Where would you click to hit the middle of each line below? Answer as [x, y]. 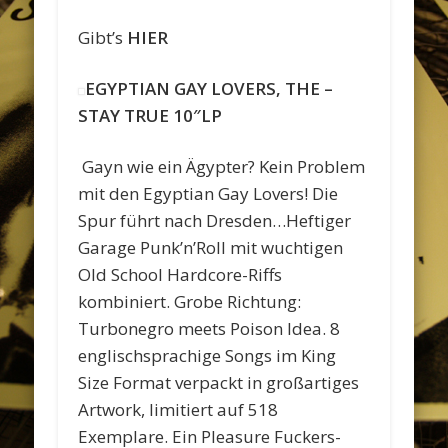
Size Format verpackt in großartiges [219, 382]
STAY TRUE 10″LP [150, 115]
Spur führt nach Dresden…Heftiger [215, 220]
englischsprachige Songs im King [207, 355]
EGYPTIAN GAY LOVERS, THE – [208, 88]
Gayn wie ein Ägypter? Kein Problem [224, 166]
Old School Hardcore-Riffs [180, 274]
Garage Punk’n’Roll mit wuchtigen [211, 247]
